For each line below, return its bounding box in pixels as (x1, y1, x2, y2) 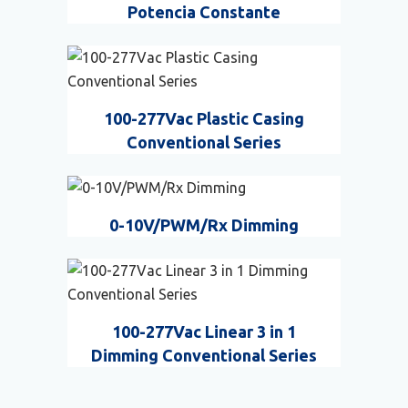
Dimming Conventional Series (91, 346, 317, 365)
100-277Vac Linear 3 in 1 (112, 322, 296, 342)
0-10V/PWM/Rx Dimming (109, 216, 299, 235)
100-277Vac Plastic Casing (104, 109, 304, 128)
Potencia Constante (127, 3, 280, 22)
